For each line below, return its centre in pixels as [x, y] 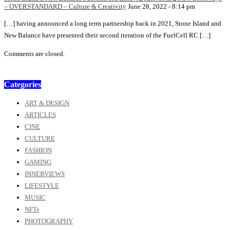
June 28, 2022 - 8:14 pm [161, 7]
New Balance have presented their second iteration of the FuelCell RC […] [107, 35]
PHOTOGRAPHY [49, 221]
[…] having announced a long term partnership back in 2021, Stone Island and [113, 24]
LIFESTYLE [42, 186]
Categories [23, 85]
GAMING [38, 162]
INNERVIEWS [45, 174]
